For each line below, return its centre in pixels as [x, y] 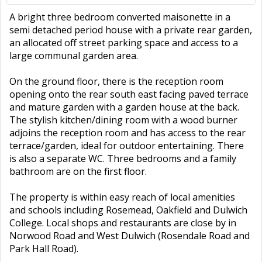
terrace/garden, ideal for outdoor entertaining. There [127, 146]
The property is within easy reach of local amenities [122, 197]
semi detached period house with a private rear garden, [131, 30]
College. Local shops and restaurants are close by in [123, 223]
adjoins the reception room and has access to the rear [127, 133]
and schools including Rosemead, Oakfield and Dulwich [128, 210]
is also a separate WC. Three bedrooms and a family [123, 158]
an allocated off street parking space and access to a [124, 43]
